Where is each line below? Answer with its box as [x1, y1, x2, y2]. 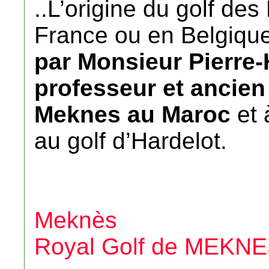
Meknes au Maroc [34, 101, 231, 127]
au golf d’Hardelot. [34, 128, 227, 154]
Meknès [34, 207, 117, 233]
